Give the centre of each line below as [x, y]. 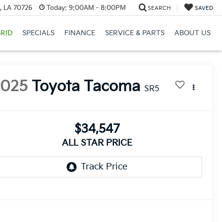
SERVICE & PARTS [135, 33]
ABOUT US [192, 33]
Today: [56, 8]
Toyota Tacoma [86, 87]
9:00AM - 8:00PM [96, 8]
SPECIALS [38, 33]
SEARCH [159, 8]
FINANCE [80, 33]
